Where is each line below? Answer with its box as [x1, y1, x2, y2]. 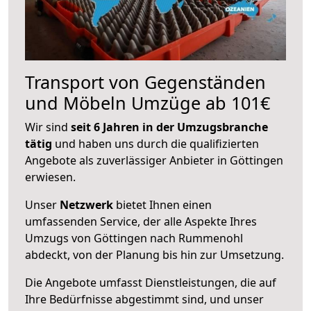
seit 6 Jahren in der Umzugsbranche [71, 119, 268, 135]
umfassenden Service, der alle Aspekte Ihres [25, 213, 257, 229]
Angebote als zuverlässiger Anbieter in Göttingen [25, 152, 283, 168]
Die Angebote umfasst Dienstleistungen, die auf [25, 274, 276, 290]
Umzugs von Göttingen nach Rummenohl [25, 230, 243, 246]
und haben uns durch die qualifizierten [52, 135, 259, 151]
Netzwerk [60, 196, 113, 212]
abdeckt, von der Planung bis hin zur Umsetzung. [25, 246, 284, 262]
